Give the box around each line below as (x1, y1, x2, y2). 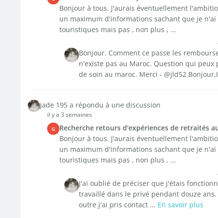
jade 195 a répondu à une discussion (39, 100, 161, 109)
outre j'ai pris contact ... (78, 200, 158, 209)
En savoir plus (157, 200, 203, 209)
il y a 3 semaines (47, 110, 92, 119)
